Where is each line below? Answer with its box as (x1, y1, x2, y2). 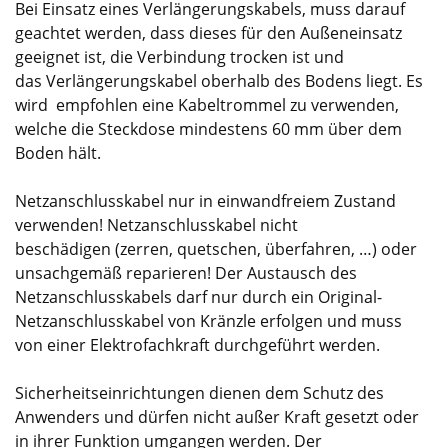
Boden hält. (15, 141, 105, 164)
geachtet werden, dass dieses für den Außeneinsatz (15, 21, 402, 44)
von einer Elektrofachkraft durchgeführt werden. (15, 333, 380, 356)
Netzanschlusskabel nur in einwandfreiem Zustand (15, 189, 396, 212)
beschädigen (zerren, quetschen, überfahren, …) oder (15, 237, 417, 260)
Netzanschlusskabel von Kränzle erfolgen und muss (15, 309, 402, 332)
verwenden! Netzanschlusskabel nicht (15, 213, 298, 236)
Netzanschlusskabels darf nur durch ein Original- (15, 285, 382, 308)
